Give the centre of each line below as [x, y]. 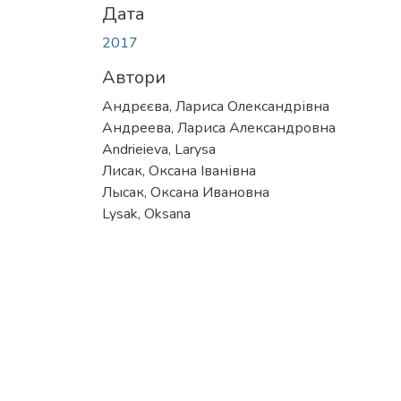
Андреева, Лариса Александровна [219, 128]
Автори [134, 77]
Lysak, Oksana [146, 213]
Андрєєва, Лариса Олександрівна [216, 106]
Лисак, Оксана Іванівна [179, 171]
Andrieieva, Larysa [159, 149]
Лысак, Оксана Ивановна [186, 192]
